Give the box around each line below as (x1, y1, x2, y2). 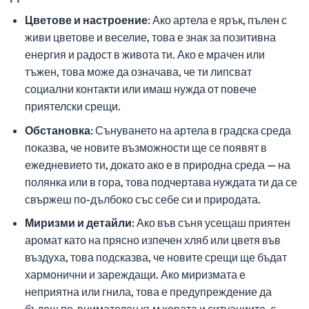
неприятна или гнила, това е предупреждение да (24, 285, 272, 299)
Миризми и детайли (24, 216, 132, 230)
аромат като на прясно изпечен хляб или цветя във (24, 233, 281, 247)
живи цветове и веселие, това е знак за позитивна (24, 30, 276, 43)
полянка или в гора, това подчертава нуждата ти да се (24, 175, 297, 188)
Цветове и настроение (24, 12, 148, 26)
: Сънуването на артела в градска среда (90, 123, 291, 137)
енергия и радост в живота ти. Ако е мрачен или (24, 47, 265, 61)
